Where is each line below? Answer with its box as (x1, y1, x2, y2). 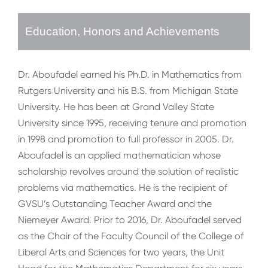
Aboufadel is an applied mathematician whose (18, 150, 221, 162)
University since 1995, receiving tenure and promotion (18, 117, 246, 129)
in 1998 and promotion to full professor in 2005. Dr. (18, 133, 234, 145)
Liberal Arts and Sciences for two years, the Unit (18, 246, 224, 258)
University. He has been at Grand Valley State (18, 101, 214, 113)
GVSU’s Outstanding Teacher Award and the (18, 198, 212, 210)
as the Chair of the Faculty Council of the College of (18, 230, 243, 242)
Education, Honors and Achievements (25, 25, 220, 38)
